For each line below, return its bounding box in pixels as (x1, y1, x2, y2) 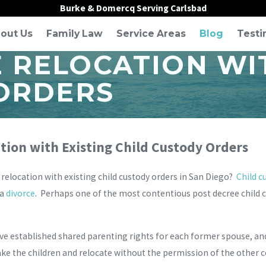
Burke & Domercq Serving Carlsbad (59, 2, 207, 14)
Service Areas (116, 28, 186, 40)
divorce (5, 188, 35, 199)
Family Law (46, 28, 103, 40)
